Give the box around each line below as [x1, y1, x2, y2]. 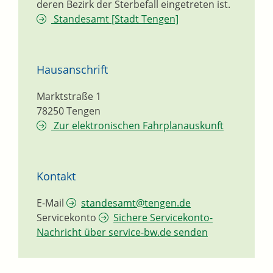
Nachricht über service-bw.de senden [37, 225, 208, 239]
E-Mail [37, 196, 64, 210]
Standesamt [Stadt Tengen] [51, 12, 179, 26]
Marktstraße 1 [37, 90, 101, 104]
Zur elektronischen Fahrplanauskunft [51, 119, 224, 133]
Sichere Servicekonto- [113, 211, 213, 225]
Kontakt [37, 169, 76, 184]
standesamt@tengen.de [81, 196, 191, 210]
